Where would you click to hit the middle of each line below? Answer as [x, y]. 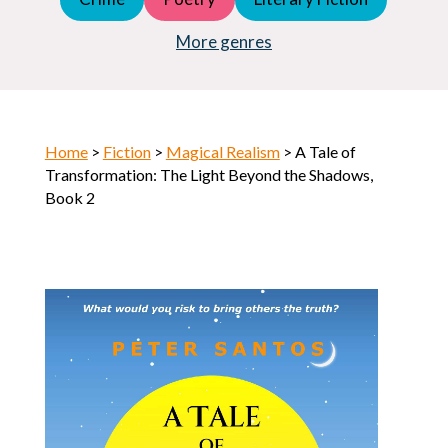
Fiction [126, 151]
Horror [69, 21]
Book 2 [69, 197]
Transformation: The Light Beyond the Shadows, [208, 174]
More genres [223, 41]
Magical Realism [222, 151]
